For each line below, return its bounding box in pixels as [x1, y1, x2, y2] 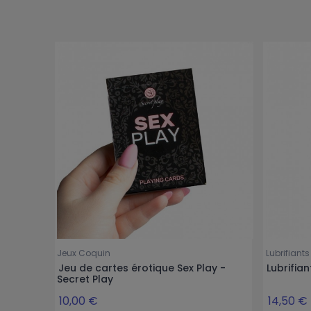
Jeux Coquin [57, 247, 111, 260]
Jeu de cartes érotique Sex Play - [58, 261, 226, 276]
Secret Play [57, 272, 114, 287]
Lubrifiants [265, 247, 310, 260]
